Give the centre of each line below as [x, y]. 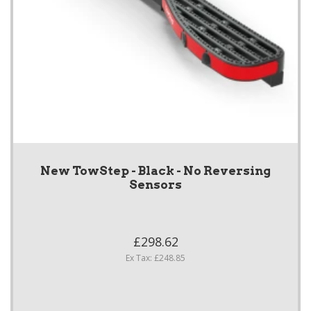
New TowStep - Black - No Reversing [155, 171]
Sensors [155, 185]
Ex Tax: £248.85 [155, 258]
